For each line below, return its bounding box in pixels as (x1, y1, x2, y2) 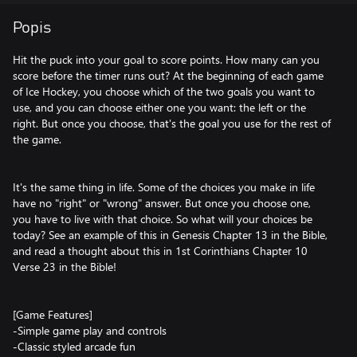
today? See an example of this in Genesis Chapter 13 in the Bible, (13, 227, 328, 242)
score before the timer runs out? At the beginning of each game (13, 68, 324, 83)
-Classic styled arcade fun (13, 339, 135, 354)
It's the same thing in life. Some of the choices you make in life (13, 179, 315, 194)
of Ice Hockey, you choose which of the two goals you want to (13, 84, 315, 99)
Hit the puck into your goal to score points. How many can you (13, 52, 320, 67)
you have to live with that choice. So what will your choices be (13, 211, 312, 226)
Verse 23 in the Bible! (13, 259, 116, 274)
